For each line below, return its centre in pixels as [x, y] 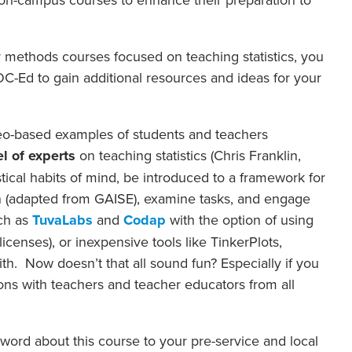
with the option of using [240, 220]
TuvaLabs [62, 220]
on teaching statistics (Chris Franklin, [188, 155]
